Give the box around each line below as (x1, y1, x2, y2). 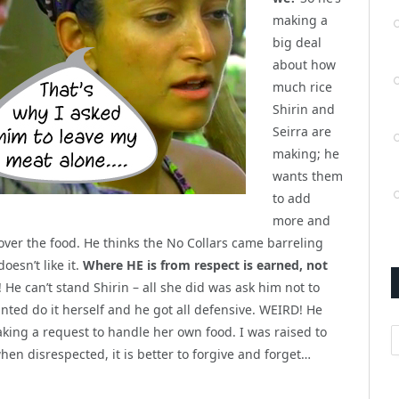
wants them (273, 167, 343, 184)
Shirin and (273, 100, 335, 118)
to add (273, 189, 311, 207)
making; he (273, 144, 339, 162)
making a (273, 11, 328, 28)
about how (273, 55, 336, 73)
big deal (273, 33, 322, 51)
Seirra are (273, 122, 331, 140)
